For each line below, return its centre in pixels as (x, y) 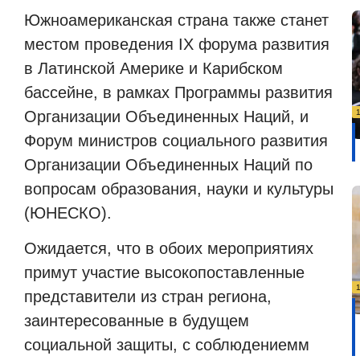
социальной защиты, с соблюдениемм (167, 345)
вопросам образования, (115, 188)
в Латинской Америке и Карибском (153, 68)
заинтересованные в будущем (137, 321)
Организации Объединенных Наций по (168, 164)
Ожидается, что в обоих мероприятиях (169, 249)
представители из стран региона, (148, 297)
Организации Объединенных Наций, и (166, 116)
